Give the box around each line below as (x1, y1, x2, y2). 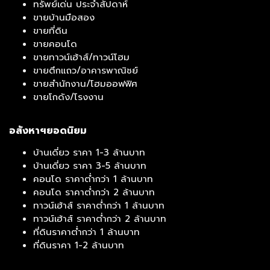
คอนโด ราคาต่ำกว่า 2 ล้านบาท (33, 186, 155, 199)
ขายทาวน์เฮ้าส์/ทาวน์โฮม (33, 51, 130, 64)
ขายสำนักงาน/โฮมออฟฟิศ (33, 77, 137, 91)
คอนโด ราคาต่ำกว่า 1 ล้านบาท (33, 172, 153, 186)
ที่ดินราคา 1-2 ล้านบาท (33, 239, 124, 253)
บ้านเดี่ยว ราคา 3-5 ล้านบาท (33, 159, 146, 173)
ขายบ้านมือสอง (33, 11, 95, 25)
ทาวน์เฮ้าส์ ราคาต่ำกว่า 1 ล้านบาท (33, 199, 165, 213)
